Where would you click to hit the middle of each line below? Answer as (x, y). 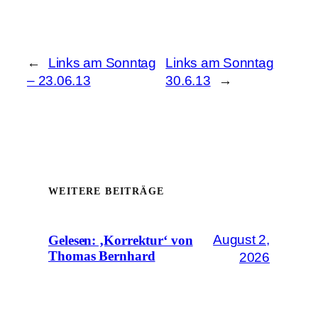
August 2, (241, 240)
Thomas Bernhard (102, 257)
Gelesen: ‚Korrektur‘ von (121, 241)
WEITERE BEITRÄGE (106, 192)
